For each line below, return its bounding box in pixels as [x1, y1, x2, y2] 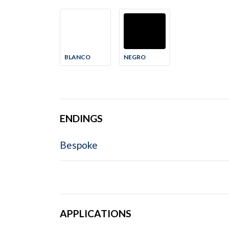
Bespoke [60, 139, 98, 151]
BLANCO [64, 53, 90, 61]
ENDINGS [60, 112, 103, 125]
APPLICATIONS [60, 208, 131, 220]
